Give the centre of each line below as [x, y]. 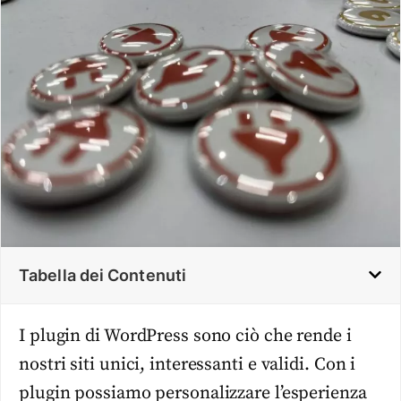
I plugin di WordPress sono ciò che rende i [185, 336]
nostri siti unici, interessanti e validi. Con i [188, 364]
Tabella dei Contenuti [103, 275]
